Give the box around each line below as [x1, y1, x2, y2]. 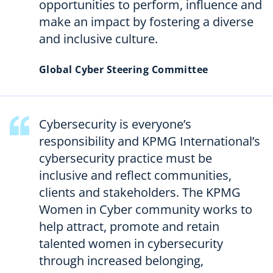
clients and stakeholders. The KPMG [39, 183, 241, 200]
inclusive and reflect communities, [39, 166, 232, 183]
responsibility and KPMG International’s [39, 132, 260, 149]
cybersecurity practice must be [39, 149, 212, 166]
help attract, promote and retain [39, 218, 219, 235]
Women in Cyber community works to [39, 200, 252, 218]
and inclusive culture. [39, 30, 158, 47]
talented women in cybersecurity [39, 235, 223, 252]
